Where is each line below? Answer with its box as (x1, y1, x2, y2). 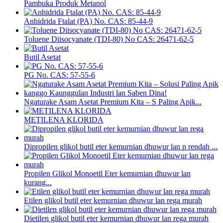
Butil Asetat (24, 53, 61, 62)
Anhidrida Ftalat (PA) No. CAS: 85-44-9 (24, 17, 153, 26)
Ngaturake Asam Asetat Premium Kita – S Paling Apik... (24, 98, 202, 107)
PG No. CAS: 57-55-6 (24, 71, 95, 80)
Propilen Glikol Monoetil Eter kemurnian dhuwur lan (24, 169, 191, 178)
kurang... (24, 178, 52, 187)
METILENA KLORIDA (24, 115, 104, 124)
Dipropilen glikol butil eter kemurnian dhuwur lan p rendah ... (24, 142, 218, 151)
